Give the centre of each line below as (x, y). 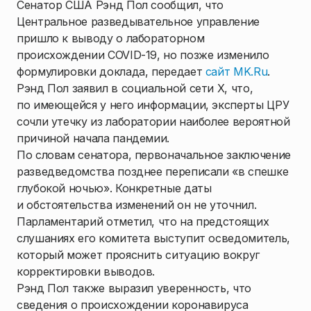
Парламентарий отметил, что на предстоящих (143, 221)
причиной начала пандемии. (93, 138)
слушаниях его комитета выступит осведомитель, (153, 238)
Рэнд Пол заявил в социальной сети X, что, (135, 88)
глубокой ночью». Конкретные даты (114, 188)
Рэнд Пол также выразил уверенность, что (134, 288)
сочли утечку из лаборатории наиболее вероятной (153, 121)
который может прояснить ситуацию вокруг (138, 255)
